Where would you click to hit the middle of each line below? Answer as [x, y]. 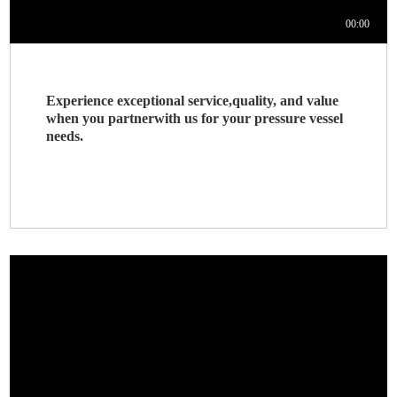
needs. [65, 136]
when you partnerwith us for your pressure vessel [195, 118]
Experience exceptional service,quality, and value [193, 101]
